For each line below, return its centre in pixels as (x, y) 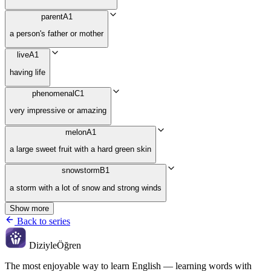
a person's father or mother (57, 34)
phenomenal (53, 94)
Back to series (42, 221)
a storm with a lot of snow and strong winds (86, 188)
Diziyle (42, 246)
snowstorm (81, 171)
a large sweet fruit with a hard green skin (80, 149)
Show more (29, 209)
